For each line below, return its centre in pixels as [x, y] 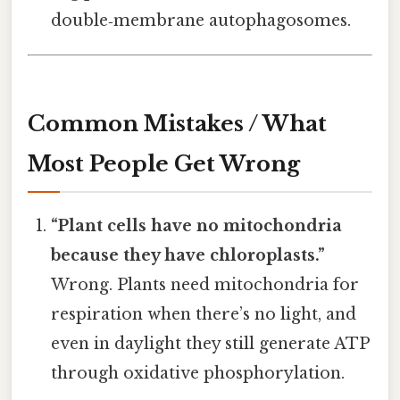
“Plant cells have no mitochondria [197, 225]
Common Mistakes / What [177, 123]
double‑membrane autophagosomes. [201, 20]
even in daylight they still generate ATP [210, 343]
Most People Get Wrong [164, 163]
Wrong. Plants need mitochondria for [205, 284]
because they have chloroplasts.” [188, 255]
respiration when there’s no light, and [204, 314]
